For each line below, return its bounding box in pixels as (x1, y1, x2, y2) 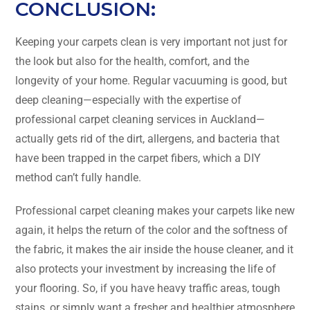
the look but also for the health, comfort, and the (15, 54, 249, 68)
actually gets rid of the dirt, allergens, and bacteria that (15, 131, 280, 145)
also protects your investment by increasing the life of (15, 262, 276, 275)
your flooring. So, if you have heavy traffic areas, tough (15, 281, 280, 295)
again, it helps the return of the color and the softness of (15, 223, 288, 237)
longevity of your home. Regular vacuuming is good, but (15, 73, 287, 87)
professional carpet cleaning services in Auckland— (15, 112, 265, 126)
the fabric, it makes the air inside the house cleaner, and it (15, 242, 293, 256)
